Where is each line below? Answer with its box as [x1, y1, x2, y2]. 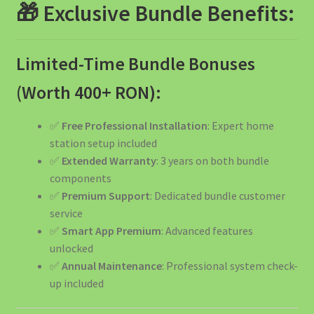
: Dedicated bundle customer [149, 188, 285, 203]
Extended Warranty [61, 153, 156, 168]
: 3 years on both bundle [156, 153, 269, 168]
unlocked [49, 240, 93, 255]
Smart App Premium [61, 223, 161, 238]
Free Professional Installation [61, 118, 207, 132]
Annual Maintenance [61, 258, 162, 273]
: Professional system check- [161, 258, 298, 273]
